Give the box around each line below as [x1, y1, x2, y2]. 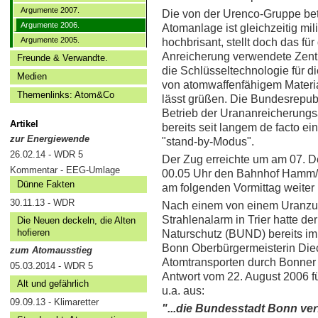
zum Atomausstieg [10, 245, 92, 256]
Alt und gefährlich [17, 278, 89, 290]
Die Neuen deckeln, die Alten [17, 215, 136, 226]
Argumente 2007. [21, 6, 79, 15]
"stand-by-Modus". [161, 136, 254, 148]
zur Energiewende [10, 133, 89, 145]
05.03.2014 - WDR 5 [10, 261, 93, 272]
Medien [17, 71, 47, 82]
